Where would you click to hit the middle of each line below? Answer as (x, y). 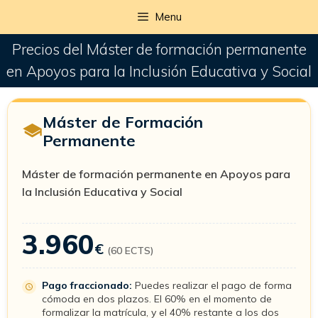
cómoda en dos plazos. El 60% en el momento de (157, 299)
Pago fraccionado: (87, 285)
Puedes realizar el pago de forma (212, 285)
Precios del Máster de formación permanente (159, 49)
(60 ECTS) (131, 251)
